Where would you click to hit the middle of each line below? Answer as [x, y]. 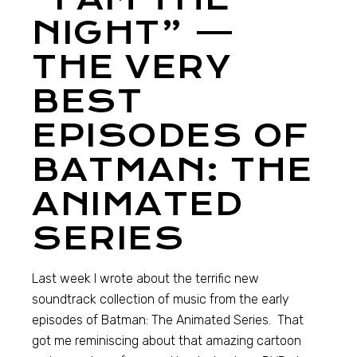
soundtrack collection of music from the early [161, 299]
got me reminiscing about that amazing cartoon [167, 340]
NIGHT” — [134, 33]
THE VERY [132, 67]
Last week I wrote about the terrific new [146, 278]
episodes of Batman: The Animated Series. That [168, 320]
